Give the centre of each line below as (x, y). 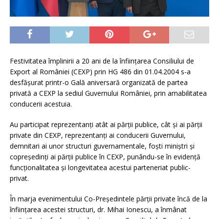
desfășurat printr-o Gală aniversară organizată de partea (99, 83)
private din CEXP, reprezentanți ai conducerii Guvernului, (98, 135)
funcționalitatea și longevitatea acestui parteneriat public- (100, 168)
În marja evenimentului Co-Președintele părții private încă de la (109, 199)
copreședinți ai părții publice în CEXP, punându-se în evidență (105, 157)
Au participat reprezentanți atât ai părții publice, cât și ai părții (106, 125)
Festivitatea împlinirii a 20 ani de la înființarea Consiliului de (102, 61)
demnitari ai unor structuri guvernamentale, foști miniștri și (102, 146)
